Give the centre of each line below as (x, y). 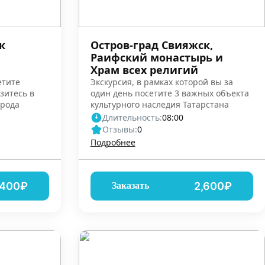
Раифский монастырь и (156, 57)
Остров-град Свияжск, (151, 45)
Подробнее (113, 142)
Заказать (130, 186)
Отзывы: (119, 129)
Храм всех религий (144, 70)
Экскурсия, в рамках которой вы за (161, 82)
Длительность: (132, 117)
